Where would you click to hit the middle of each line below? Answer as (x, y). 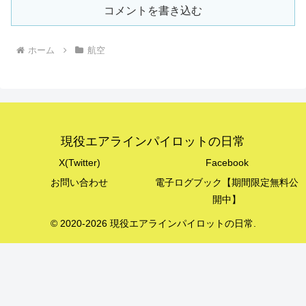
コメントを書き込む (153, 10)
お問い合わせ (79, 182)
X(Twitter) (79, 162)
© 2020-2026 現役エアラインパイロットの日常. (153, 223)
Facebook (227, 162)
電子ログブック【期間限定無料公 (227, 182)
